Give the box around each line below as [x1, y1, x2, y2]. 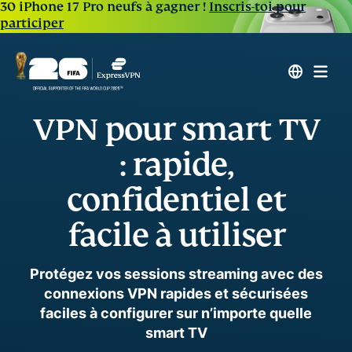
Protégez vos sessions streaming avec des [29, 266, 323, 282]
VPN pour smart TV [32, 110, 320, 148]
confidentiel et [66, 181, 286, 219]
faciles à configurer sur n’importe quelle [40, 305, 312, 321]
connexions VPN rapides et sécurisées [44, 285, 308, 302]
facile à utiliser [67, 216, 285, 255]
